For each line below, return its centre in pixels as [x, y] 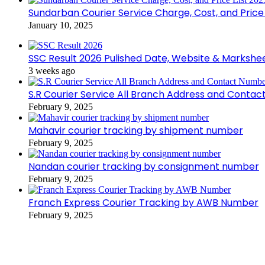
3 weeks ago [52, 70]
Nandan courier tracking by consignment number [144, 166]
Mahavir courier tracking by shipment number [136, 130]
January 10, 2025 [61, 25]
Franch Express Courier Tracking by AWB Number [143, 202]
